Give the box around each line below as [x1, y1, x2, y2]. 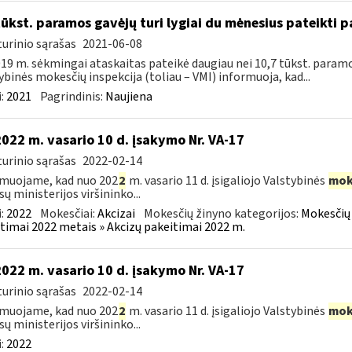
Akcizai [97, 205, 135, 222]
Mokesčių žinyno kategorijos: [143, 205, 301, 222]
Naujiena [104, 88, 152, 105]
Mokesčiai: [39, 205, 97, 222]
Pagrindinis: [39, 88, 105, 105]
